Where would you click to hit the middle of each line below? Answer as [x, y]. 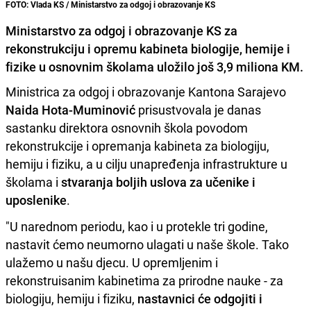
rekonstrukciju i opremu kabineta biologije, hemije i [148, 49]
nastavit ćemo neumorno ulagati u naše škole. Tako [147, 245]
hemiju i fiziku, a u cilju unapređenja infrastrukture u [146, 164]
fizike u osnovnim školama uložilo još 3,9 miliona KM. [154, 67]
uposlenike [36, 200]
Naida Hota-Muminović [70, 110]
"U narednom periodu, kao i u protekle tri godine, [137, 227]
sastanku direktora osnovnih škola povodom [127, 128]
